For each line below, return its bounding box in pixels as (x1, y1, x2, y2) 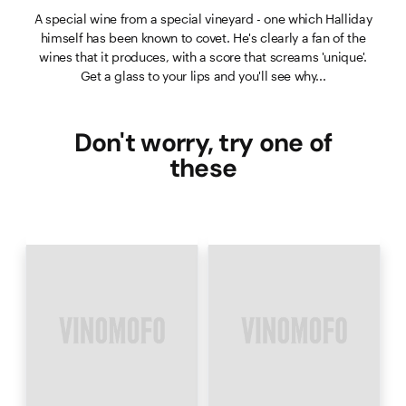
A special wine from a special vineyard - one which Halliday (34, 10, 372, 26)
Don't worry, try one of (73, 125, 333, 159)
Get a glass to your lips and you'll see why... (80, 67, 326, 83)
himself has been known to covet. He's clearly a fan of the (40, 29, 366, 45)
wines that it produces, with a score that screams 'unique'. (39, 48, 367, 64)
